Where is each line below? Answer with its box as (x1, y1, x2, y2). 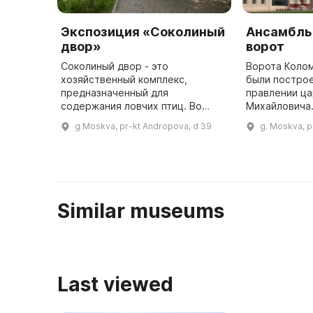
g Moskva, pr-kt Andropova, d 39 (75, 121, 212, 132)
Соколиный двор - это (61, 60, 168, 73)
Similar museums (57, 199, 224, 224)
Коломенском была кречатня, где (61, 126, 224, 139)
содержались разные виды (61, 140, 193, 152)
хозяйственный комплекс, (61, 73, 187, 86)
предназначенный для (61, 87, 168, 99)
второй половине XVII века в (61, 113, 199, 126)
